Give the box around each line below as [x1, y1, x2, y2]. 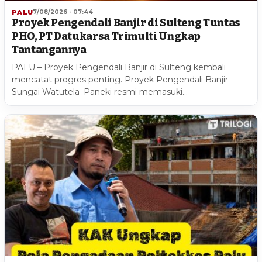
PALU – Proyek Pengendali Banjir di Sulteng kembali [12, 61, 226, 73]
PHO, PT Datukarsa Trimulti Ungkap [12, 29, 201, 43]
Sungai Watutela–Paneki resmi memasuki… [12, 86, 188, 97]
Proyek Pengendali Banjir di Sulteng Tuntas [12, 16, 240, 29]
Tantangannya [12, 43, 87, 56]
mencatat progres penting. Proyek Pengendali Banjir [12, 74, 228, 85]
